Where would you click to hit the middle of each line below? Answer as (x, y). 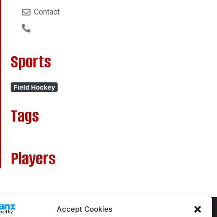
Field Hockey (34, 87)
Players (33, 158)
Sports (31, 61)
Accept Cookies (85, 209)
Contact (46, 12)
